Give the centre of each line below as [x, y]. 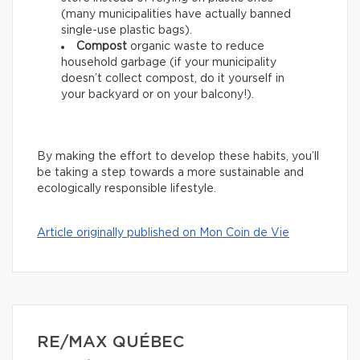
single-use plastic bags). [127, 31]
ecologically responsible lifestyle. [127, 189]
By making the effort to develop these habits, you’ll [178, 157]
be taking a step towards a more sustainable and [170, 173]
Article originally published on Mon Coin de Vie [163, 233]
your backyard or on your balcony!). [157, 95]
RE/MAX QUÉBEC [110, 343]
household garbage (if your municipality [169, 63]
